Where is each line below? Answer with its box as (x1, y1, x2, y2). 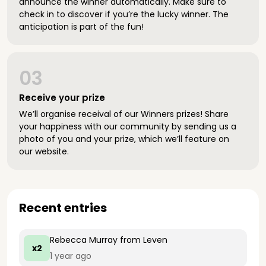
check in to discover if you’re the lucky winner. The (19, 8, 229, 20)
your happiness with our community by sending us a (19, 121, 236, 132)
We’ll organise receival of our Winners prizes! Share (19, 108, 229, 120)
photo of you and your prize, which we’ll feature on (19, 133, 229, 145)
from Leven (118, 234, 167, 246)
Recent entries (19, 199, 107, 216)
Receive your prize (19, 91, 105, 104)
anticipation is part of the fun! (19, 21, 144, 33)
